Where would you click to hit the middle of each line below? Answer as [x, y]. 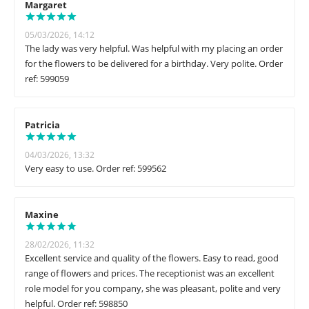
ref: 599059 [47, 79]
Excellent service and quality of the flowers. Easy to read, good [152, 258]
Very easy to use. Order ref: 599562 [96, 169]
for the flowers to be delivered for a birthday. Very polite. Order [154, 64]
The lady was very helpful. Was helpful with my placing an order [154, 49]
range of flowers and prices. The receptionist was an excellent [150, 273]
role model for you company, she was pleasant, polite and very [153, 289]
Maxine [42, 215]
